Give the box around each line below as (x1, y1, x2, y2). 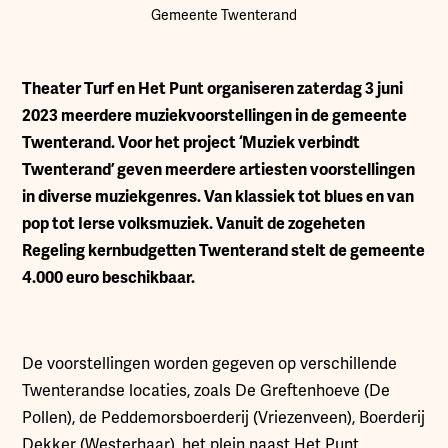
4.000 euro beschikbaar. (22, 268, 196, 288)
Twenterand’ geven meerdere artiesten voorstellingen (22, 160, 416, 180)
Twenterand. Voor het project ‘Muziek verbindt (22, 133, 361, 153)
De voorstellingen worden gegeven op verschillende (22, 354, 398, 374)
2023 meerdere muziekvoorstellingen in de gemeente (22, 106, 408, 126)
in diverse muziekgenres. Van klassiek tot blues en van (22, 187, 415, 207)
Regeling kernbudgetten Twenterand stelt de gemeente (22, 241, 426, 261)
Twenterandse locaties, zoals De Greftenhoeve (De (22, 381, 391, 401)
